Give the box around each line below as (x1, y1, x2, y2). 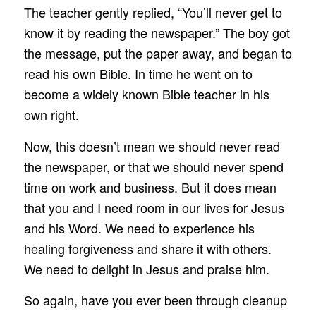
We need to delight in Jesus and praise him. (23, 259, 269, 278)
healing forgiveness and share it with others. (23, 238, 272, 257)
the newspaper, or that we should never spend (23, 157, 284, 176)
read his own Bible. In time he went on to (23, 64, 253, 83)
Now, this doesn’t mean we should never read (23, 136, 280, 155)
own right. (23, 105, 79, 124)
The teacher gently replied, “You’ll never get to (23, 3, 282, 22)
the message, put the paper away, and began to (23, 44, 292, 63)
